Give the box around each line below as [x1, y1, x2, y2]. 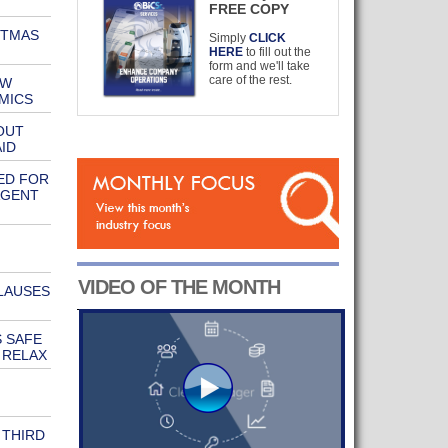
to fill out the [243, 45, 312, 59]
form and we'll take [209, 59, 311, 73]
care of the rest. [209, 73, 293, 87]
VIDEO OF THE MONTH [77, 276, 280, 298]
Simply [209, 31, 250, 45]
